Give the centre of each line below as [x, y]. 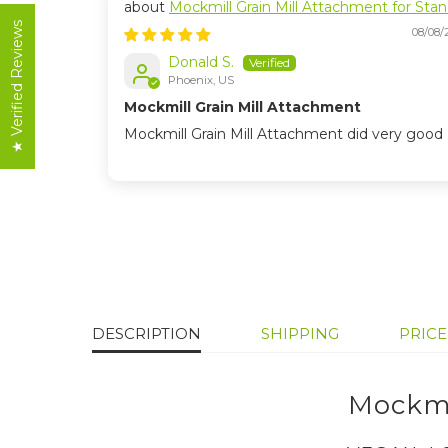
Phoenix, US [201, 80]
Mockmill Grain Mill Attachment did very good [283, 134]
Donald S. [201, 62]
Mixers [146, 26]
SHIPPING [300, 333]
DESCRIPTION [146, 333]
